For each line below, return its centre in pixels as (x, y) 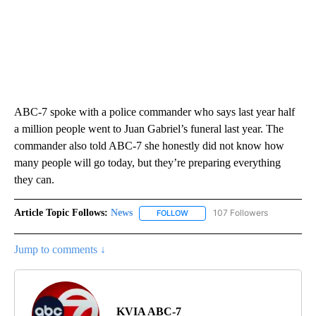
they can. (34, 180)
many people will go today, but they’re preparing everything (147, 163)
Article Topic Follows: (61, 213)
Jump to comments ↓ (60, 249)
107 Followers (241, 213)
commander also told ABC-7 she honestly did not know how (149, 146)
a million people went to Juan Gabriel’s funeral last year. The (149, 129)
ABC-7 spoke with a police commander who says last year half (154, 112)
